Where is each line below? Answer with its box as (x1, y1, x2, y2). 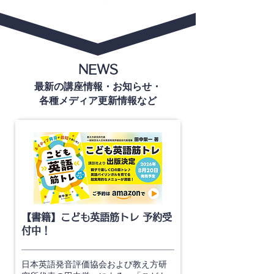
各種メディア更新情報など (39, 95, 157, 106)
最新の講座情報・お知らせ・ (34, 81, 161, 92)
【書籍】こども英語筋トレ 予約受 (21, 212, 172, 222)
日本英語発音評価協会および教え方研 (21, 259, 167, 269)
